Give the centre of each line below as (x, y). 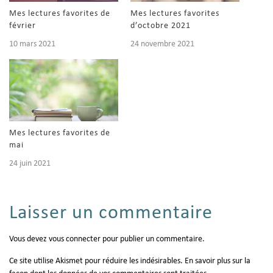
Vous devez (29, 239)
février (23, 26)
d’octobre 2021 (161, 26)
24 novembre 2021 (162, 44)
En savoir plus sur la (218, 261)
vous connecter (75, 239)
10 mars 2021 (32, 44)
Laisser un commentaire (111, 214)
